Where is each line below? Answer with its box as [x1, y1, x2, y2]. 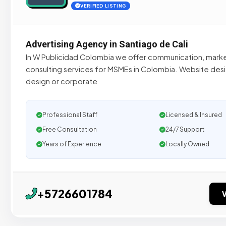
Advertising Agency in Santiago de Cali [26, 39, 188, 49]
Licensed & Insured [165, 111, 222, 119]
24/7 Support [165, 126, 205, 133]
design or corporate [26, 77, 97, 86]
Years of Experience [42, 140, 101, 148]
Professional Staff [42, 111, 97, 119]
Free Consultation [42, 126, 97, 133]
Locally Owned [165, 140, 210, 148]
